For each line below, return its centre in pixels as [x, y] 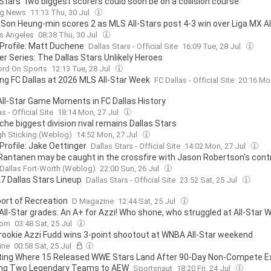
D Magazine [93, 201]
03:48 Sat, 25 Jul [44, 224]
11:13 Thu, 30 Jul [61, 12]
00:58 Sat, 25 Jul [44, 246]
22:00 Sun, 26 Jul [130, 168]
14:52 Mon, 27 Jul [108, 135]
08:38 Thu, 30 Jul [69, 35]
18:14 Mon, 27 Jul [89, 112]
